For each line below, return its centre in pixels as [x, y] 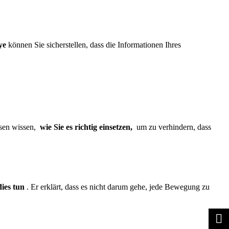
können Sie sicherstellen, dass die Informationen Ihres [94, 44]
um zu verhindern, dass [172, 127]
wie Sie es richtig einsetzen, [86, 127]
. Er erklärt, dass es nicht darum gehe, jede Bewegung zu [117, 187]
